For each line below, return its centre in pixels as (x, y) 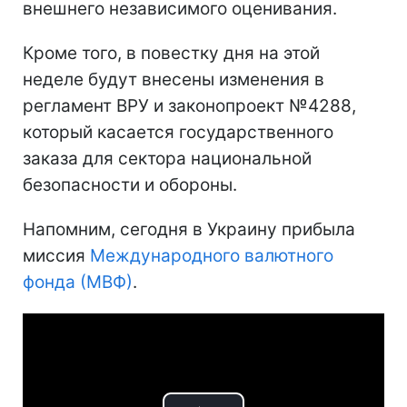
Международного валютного (212, 255)
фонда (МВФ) (78, 282)
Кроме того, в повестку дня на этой (171, 53)
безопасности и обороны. (130, 184)
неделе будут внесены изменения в (174, 79)
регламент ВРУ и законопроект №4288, (189, 105)
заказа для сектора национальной (167, 158)
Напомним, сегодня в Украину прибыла (189, 229)
